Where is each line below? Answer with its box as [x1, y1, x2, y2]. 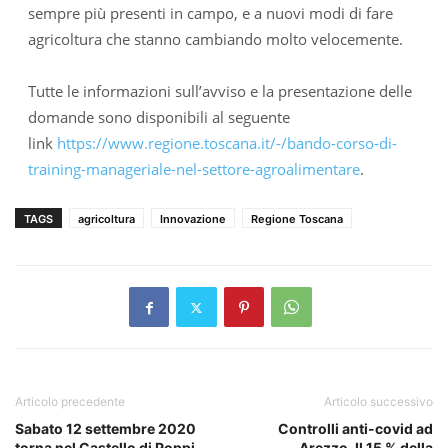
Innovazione [160, 212, 226, 226]
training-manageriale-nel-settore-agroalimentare [27, 159, 360, 179]
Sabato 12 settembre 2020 [15, 420, 196, 437]
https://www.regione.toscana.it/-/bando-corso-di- [56, 133, 397, 153]
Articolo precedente [15, 394, 125, 409]
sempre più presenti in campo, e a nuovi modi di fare [27, 3, 393, 23]
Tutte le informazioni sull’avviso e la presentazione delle [27, 81, 412, 101]
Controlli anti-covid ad [278, 420, 433, 437]
